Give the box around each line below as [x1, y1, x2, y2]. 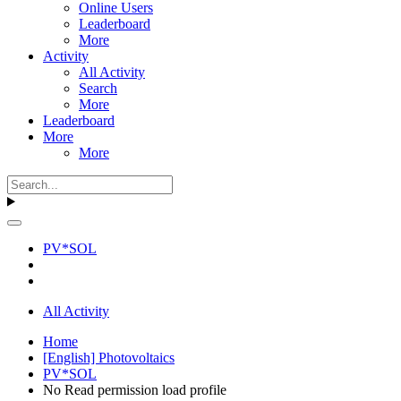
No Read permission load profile [43, 381, 226, 397]
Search [79, 80, 117, 96]
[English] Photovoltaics [43, 349, 175, 365]
